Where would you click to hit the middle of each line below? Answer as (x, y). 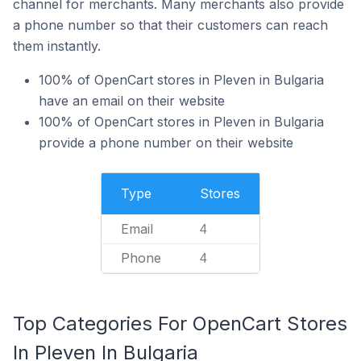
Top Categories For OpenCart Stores (180, 324)
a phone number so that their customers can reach (170, 25)
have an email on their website (132, 101)
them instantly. (57, 46)
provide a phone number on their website (166, 143)
